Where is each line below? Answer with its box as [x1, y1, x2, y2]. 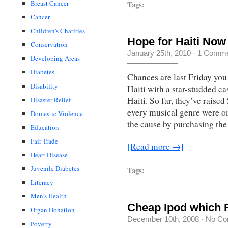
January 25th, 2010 [127, 48, 191, 58]
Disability [31, 81, 58, 91]
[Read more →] [127, 140, 184, 152]
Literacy [31, 178, 53, 187]
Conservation [31, 40, 68, 49]
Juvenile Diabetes [31, 164, 79, 174]
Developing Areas [31, 53, 80, 63]
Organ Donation [31, 205, 75, 215]
